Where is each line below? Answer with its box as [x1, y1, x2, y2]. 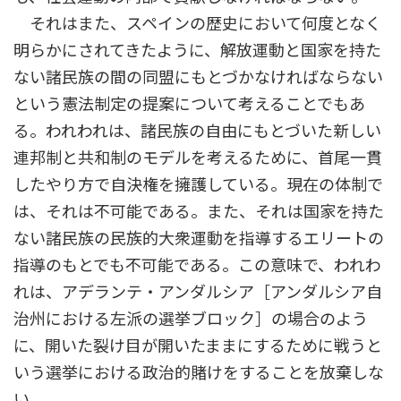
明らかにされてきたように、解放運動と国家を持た [13, 40, 381, 61]
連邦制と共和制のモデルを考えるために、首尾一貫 [13, 148, 382, 168]
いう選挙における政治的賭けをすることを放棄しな [13, 363, 384, 383]
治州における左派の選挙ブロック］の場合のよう [13, 309, 368, 329]
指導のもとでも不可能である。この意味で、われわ [13, 255, 381, 276]
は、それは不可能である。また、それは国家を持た [13, 201, 384, 222]
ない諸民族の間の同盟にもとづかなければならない [13, 67, 383, 88]
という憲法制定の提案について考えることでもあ [13, 94, 365, 115]
